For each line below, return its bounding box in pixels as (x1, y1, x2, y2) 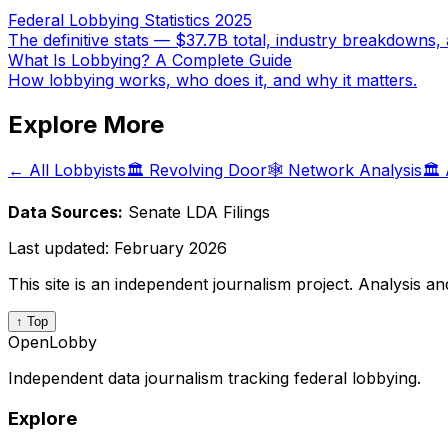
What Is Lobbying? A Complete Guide (8, 50, 292, 71)
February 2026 (114, 238, 227, 259)
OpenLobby (8, 332, 97, 353)
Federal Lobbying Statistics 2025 (8, 10, 252, 31)
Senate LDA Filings (128, 202, 270, 223)
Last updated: (8, 238, 114, 259)
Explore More (8, 110, 164, 140)
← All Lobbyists (8, 160, 126, 181)
